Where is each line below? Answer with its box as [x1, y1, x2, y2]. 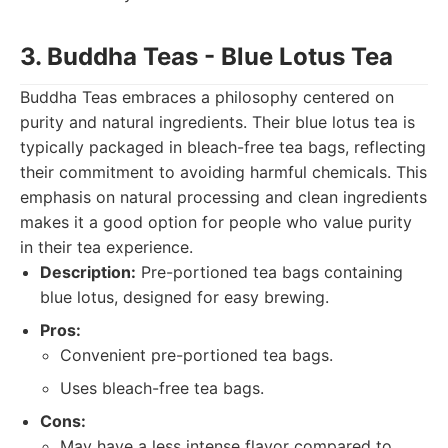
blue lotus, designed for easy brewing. [40, 287, 329, 307]
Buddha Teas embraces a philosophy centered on [20, 87, 394, 107]
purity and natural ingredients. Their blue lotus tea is [20, 112, 415, 132]
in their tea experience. [20, 237, 193, 257]
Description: [40, 262, 136, 282]
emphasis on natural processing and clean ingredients [20, 187, 427, 207]
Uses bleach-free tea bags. [60, 378, 264, 398]
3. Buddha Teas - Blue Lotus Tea [20, 42, 393, 71]
